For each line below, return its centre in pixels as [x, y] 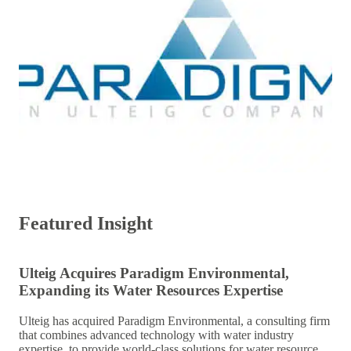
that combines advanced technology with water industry [156, 335]
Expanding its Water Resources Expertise [151, 290]
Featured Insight [86, 224]
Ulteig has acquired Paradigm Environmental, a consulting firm [174, 320]
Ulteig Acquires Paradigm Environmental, [154, 273]
